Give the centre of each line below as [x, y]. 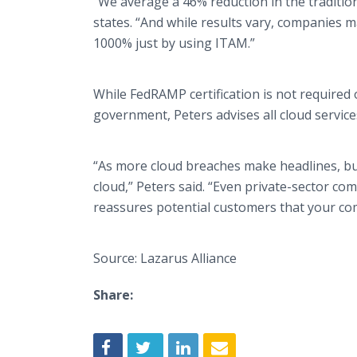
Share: [113, 295]
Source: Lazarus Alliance [165, 258]
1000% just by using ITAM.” [174, 43]
